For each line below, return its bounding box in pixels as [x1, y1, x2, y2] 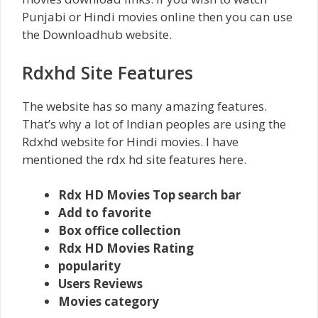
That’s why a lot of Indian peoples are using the [22, 115, 286, 132]
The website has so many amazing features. [22, 97, 267, 114]
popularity [58, 258, 121, 274]
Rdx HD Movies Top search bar [58, 187, 241, 203]
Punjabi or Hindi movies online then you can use [22, 9, 292, 25]
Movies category [58, 293, 159, 309]
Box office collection [58, 222, 181, 238]
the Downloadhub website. [22, 26, 172, 43]
